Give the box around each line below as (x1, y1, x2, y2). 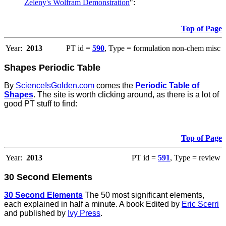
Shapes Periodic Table (4, 62, 100, 73)
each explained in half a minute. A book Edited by (4, 199, 182, 208)
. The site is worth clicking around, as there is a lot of (33, 90, 219, 99)
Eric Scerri (182, 199, 219, 208)
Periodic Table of (135, 81, 199, 90)
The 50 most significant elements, (83, 190, 204, 199)
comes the (94, 81, 135, 90)
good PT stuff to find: (4, 99, 77, 108)
